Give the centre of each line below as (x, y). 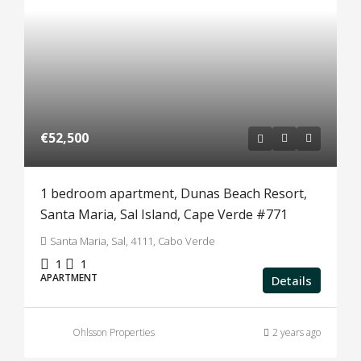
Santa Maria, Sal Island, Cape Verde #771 (164, 214)
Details (292, 280)
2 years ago (297, 332)
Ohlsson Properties (114, 332)
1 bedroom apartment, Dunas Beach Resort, (174, 193)
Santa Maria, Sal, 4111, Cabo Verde (133, 241)
